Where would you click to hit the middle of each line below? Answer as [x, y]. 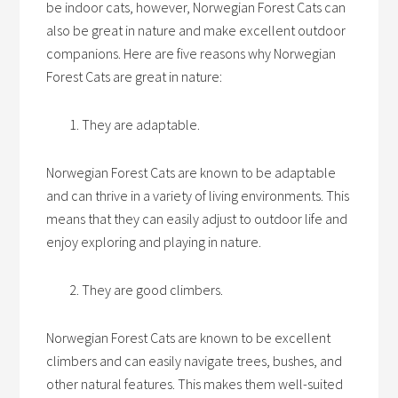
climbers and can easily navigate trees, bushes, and [195, 361]
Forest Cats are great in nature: [135, 76]
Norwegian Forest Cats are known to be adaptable [191, 172]
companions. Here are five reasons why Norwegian [191, 53]
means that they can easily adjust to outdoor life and [197, 219]
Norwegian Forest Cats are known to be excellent [189, 338]
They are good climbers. [153, 290]
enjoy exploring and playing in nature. [154, 242]
